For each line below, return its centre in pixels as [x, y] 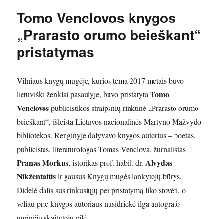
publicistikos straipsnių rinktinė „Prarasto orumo [124, 108]
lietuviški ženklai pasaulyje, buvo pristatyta [84, 94]
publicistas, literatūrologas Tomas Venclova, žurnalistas [101, 149]
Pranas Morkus [43, 162]
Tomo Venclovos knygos [97, 17]
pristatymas [56, 51]
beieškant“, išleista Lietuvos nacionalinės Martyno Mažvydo [109, 121]
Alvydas [159, 162]
